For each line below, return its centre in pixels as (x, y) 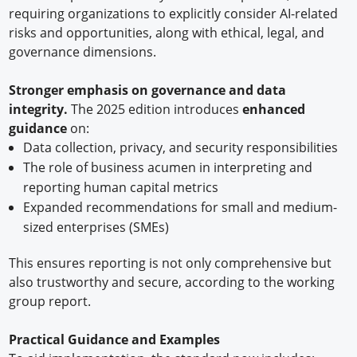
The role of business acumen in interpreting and (167, 167)
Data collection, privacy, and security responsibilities (180, 147)
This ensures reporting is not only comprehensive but (171, 263)
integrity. (40, 109)
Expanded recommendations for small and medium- (180, 207)
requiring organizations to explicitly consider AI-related (174, 13)
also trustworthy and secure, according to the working (172, 282)
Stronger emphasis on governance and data (148, 90)
